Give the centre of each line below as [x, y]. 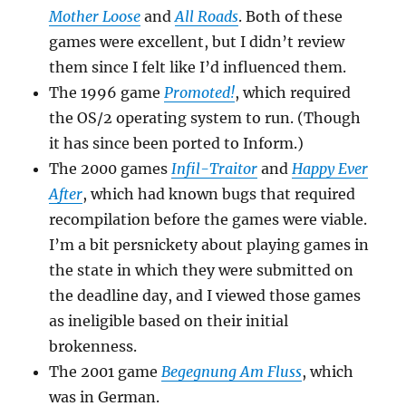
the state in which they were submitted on [202, 270]
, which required [293, 92]
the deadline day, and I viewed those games [205, 295]
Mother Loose [95, 16]
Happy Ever [330, 169]
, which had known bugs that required [219, 194]
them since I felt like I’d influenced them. [198, 67]
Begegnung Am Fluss [232, 372]
